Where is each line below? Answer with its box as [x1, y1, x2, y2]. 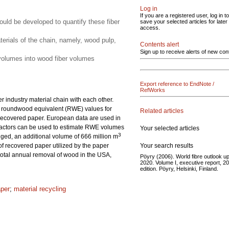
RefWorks [140, 87, 165, 93]
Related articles [140, 107, 184, 114]
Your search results [140, 142, 193, 149]
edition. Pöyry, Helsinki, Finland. [140, 165, 218, 172]
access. [140, 25, 160, 31]
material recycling [14, 185, 66, 193]
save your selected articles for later [140, 18, 227, 25]
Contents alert [140, 41, 179, 48]
